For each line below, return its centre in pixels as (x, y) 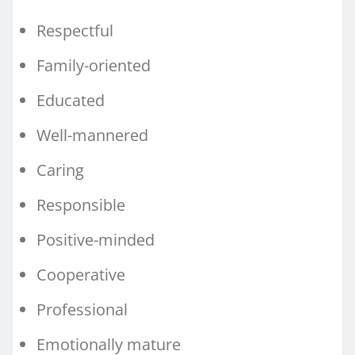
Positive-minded (95, 239)
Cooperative (81, 274)
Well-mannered (92, 135)
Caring (60, 170)
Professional (82, 309)
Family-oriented (94, 65)
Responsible (81, 204)
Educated (71, 100)
